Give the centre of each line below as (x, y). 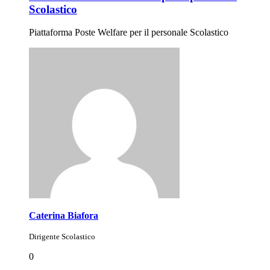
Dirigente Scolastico (62, 237)
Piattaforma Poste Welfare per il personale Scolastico (129, 33)
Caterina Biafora (64, 216)
